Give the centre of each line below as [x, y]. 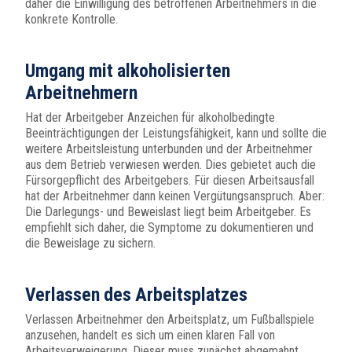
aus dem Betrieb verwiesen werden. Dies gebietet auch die [170, 165]
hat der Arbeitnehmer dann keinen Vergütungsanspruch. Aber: [175, 196]
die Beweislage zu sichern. [90, 244]
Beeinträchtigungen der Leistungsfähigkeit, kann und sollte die [176, 134]
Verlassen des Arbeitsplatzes [136, 295]
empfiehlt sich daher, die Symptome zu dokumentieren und [169, 228]
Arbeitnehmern [81, 93]
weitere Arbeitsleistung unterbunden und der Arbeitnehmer [169, 149]
